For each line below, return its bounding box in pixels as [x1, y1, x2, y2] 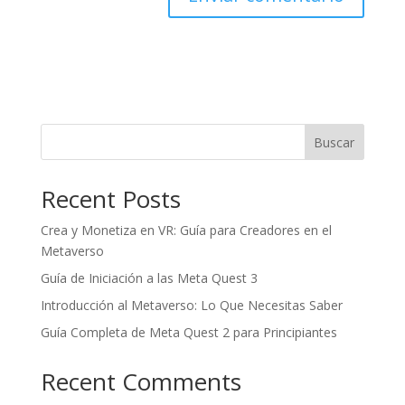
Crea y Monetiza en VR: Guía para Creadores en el [40, 221, 332, 240]
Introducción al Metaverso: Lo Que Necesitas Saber [40, 297, 343, 315]
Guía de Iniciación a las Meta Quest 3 [40, 269, 258, 287]
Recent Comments [40, 365, 241, 399]
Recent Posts [40, 183, 181, 216]
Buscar [314, 134, 355, 152]
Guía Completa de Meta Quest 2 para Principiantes [40, 324, 337, 342]
